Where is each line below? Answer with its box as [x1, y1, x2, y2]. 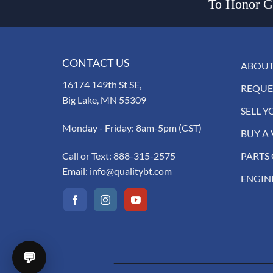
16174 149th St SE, [62, 78, 141, 90]
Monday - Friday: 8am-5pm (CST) [62, 121, 202, 133]
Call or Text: [62, 149, 113, 161]
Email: [62, 165, 90, 177]
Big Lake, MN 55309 [62, 93, 146, 105]
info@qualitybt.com [90, 165, 172, 177]
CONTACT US [62, 55, 130, 69]
